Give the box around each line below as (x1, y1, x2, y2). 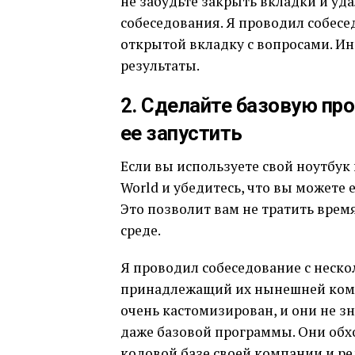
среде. (120, 220, 161, 239)
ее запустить (120, 120, 242, 145)
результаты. (120, 55, 200, 74)
